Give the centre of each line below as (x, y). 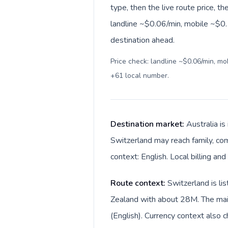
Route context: (139, 183)
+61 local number (139, 76)
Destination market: (148, 124)
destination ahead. (142, 40)
